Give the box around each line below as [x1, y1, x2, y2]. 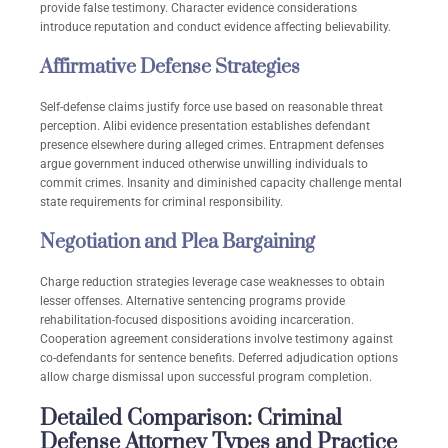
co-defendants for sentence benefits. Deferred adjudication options [40, 351, 398, 366]
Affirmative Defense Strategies [40, 55, 300, 81]
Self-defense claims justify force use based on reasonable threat [40, 100, 383, 115]
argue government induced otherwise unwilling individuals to [40, 157, 368, 172]
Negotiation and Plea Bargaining [40, 230, 315, 256]
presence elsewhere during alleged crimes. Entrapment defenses [40, 138, 384, 153]
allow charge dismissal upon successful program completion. [40, 370, 372, 385]
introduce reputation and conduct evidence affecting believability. [40, 20, 391, 35]
